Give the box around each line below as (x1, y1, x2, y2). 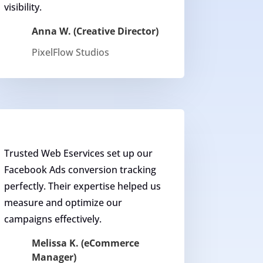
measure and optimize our (4, 196, 122, 210)
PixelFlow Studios (32, 45, 110, 59)
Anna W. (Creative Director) (32, 24, 159, 38)
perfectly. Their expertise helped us (4, 180, 161, 193)
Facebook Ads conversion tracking (4, 163, 156, 177)
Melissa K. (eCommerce (32, 237, 140, 250)
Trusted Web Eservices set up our (4, 147, 153, 160)
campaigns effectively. (4, 213, 102, 226)
